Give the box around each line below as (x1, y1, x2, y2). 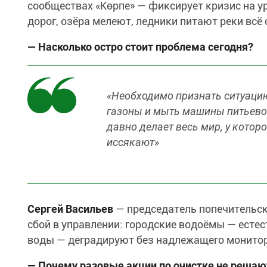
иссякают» (107, 135, 159, 148)
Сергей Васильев (27, 202, 116, 215)
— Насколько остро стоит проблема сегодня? (27, 40, 253, 53)
